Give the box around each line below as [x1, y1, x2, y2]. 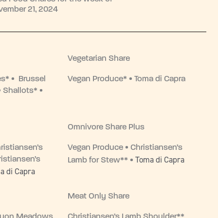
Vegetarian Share [68, 54, 130, 63]
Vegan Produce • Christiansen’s [68, 143, 183, 152]
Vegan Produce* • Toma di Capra [68, 75, 186, 84]
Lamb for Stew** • [68, 156, 136, 164]
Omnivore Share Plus [68, 123, 145, 131]
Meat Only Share [68, 192, 130, 201]
